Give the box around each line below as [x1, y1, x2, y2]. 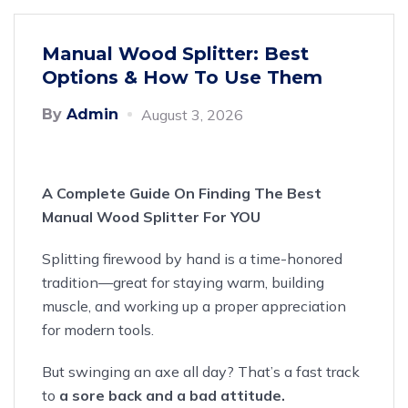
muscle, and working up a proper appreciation [42, 296, 346, 315]
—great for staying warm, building [98, 272, 324, 291]
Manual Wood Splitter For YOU [42, 207, 260, 226]
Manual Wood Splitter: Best [42, 42, 309, 65]
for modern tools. [42, 320, 154, 339]
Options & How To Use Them [42, 66, 322, 88]
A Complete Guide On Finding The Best [42, 183, 321, 202]
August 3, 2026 [141, 105, 243, 124]
